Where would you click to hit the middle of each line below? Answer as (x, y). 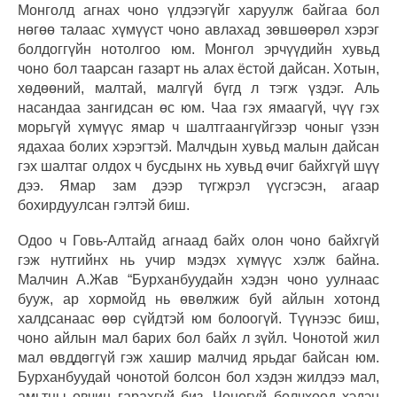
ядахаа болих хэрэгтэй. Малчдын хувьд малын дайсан (198, 146)
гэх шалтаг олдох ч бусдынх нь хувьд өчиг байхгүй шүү (198, 166)
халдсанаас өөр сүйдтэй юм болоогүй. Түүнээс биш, (198, 318)
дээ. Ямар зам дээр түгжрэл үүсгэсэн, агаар (198, 185)
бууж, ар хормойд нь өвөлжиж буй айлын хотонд (198, 299)
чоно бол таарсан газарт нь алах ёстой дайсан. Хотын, (198, 68)
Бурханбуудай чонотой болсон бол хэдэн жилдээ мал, (198, 377)
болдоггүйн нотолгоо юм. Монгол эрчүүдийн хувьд (198, 49)
